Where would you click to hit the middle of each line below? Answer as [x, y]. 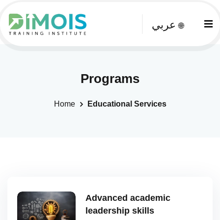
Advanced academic [128, 198]
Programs [110, 79]
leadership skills [120, 211]
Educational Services [127, 104]
